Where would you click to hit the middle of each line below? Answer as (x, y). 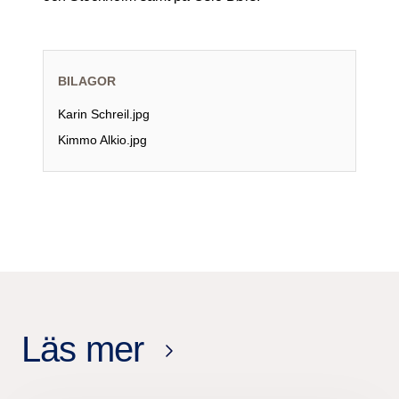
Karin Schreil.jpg (104, 114)
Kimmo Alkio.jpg (102, 139)
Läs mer (83, 349)
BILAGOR (87, 81)
